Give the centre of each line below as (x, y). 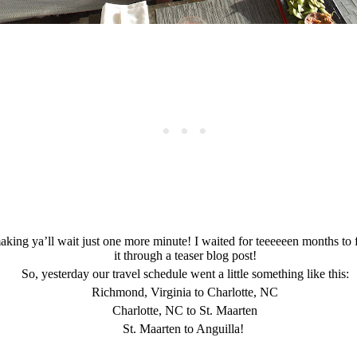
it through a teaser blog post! (185, 255)
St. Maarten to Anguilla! (185, 329)
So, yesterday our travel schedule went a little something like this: (185, 274)
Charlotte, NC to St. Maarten (185, 310)
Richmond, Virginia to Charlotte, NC (185, 292)
